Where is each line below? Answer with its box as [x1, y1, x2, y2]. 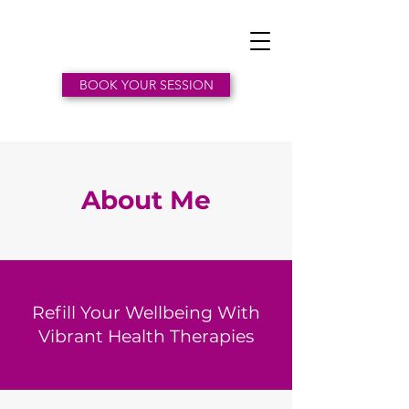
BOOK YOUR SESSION [79, 77, 214, 93]
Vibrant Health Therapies [38, 326, 254, 347]
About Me [81, 184, 211, 215]
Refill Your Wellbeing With [32, 302, 260, 323]
